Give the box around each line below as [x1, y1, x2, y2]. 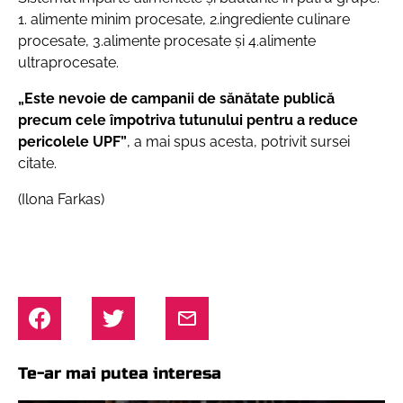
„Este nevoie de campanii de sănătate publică [18, 90, 335, 107]
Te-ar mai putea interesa [18, 363, 221, 383]
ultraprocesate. [18, 54, 119, 71]
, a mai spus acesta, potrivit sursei [127, 133, 350, 150]
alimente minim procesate [31, 11, 202, 28]
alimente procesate [103, 32, 231, 49]
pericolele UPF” [18, 133, 127, 150]
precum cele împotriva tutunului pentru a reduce [18, 112, 358, 129]
